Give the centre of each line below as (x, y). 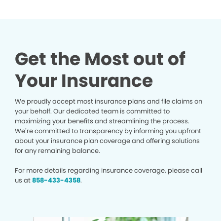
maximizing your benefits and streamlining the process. (102, 121)
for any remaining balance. (57, 151)
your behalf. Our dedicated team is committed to (92, 111)
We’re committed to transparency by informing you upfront (108, 131)
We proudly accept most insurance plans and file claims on (109, 102)
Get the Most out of (100, 59)
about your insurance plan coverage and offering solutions (107, 141)
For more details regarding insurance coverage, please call (109, 171)
